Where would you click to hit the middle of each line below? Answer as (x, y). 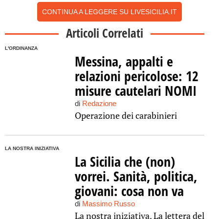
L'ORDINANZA (21, 48)
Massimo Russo (108, 204)
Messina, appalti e (124, 61)
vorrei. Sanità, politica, (136, 176)
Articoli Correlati (105, 33)
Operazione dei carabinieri (126, 115)
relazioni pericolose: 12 (136, 76)
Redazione (99, 103)
